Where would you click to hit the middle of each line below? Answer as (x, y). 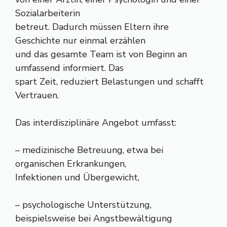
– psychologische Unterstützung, (83, 205)
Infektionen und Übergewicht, (77, 177)
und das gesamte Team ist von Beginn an (101, 54)
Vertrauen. (37, 95)
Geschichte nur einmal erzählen (80, 41)
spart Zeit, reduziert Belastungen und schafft (109, 82)
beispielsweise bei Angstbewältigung (94, 218)
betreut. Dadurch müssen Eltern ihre (92, 27)
